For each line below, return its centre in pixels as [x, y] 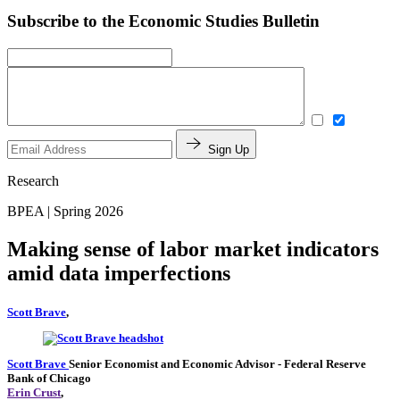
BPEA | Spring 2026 [65, 211]
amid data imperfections [119, 273]
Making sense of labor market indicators [193, 249]
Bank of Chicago [49, 379]
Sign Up [229, 149]
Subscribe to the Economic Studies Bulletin [163, 21]
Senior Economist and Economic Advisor [173, 364]
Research [33, 180]
